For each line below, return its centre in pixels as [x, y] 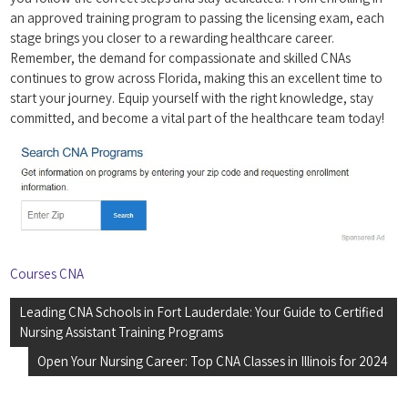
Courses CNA [47, 273]
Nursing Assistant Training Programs [122, 331]
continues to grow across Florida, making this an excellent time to [197, 78]
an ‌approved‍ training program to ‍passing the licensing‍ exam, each [198, 18]
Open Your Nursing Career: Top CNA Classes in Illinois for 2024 [213, 361]
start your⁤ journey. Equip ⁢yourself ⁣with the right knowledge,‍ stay [192, 98]
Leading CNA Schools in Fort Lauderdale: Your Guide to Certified [202, 311]
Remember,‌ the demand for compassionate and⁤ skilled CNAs [181, 58]
